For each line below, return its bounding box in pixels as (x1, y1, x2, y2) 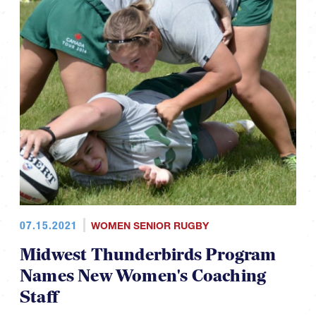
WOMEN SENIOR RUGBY (90, 219, 209, 233)
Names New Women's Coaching (20, 265, 267, 288)
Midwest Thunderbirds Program (20, 244, 276, 267)
